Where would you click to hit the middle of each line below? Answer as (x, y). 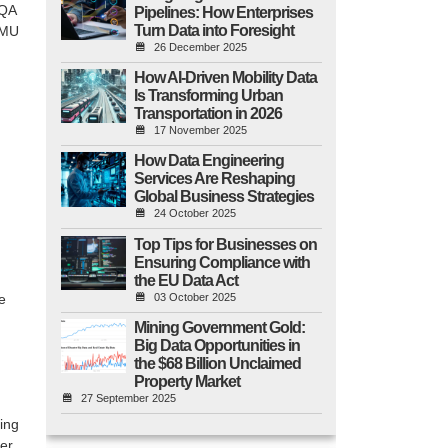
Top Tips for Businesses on (225, 244)
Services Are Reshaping (214, 179)
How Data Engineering (208, 161)
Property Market (186, 381)
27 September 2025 (128, 397)
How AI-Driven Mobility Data (225, 78)
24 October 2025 (194, 213)
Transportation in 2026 (207, 114)
